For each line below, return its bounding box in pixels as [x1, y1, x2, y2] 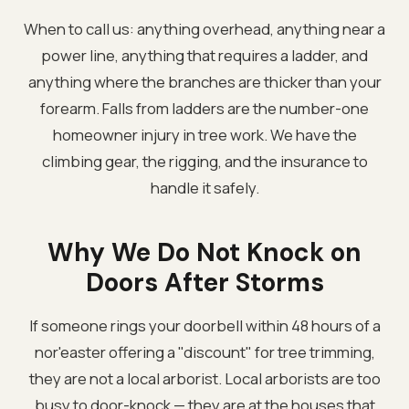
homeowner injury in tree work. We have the [52, 123, 357, 145]
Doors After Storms [85, 265, 324, 299]
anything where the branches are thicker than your [27, 70, 382, 92]
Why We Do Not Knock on [47, 235, 362, 269]
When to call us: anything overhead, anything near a [24, 17, 385, 39]
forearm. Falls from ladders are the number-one [40, 97, 369, 119]
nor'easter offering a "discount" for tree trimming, [34, 341, 375, 362]
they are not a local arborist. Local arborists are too [28, 367, 381, 389]
